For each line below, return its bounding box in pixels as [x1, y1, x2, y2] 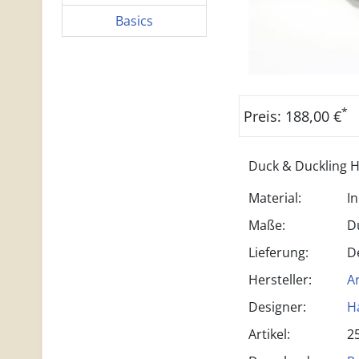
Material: [248, 189, 301, 207]
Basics [115, 12, 153, 30]
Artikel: [248, 325, 290, 343]
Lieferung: [248, 244, 309, 261]
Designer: [248, 298, 306, 316]
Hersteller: [248, 271, 312, 288]
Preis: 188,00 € [243, 106, 341, 126]
